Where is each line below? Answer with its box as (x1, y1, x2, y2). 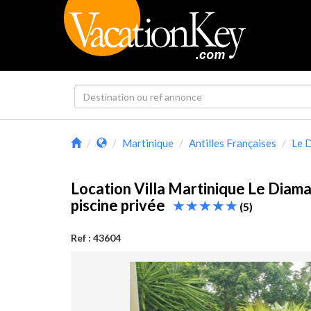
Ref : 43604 (71, 232, 121, 244)
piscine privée (71, 196, 174, 215)
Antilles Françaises (189, 137, 276, 149)
